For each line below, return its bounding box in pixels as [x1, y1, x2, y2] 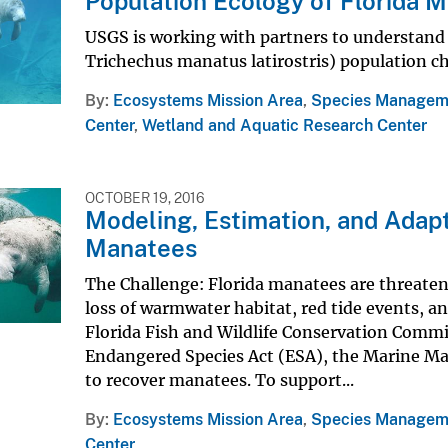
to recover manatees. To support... [84, 369, 354, 390]
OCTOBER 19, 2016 [84, 189, 205, 206]
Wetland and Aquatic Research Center [141, 115, 427, 135]
